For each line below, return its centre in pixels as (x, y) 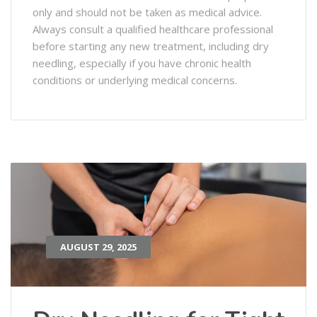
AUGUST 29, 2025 (98, 247)
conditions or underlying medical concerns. (135, 80)
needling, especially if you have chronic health (142, 63)
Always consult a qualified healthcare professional (153, 29)
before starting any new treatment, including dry (151, 46)
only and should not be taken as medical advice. (147, 12)
